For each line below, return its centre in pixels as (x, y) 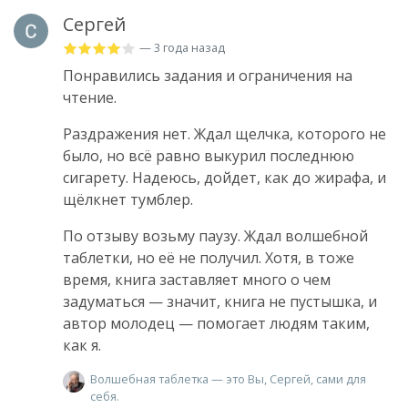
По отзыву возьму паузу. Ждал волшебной (215, 235)
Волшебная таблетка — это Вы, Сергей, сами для (228, 378)
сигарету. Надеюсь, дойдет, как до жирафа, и (224, 177)
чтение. (90, 97)
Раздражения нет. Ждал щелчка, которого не (224, 133)
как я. (82, 345)
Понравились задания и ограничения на (208, 75)
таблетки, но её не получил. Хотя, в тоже (209, 257)
